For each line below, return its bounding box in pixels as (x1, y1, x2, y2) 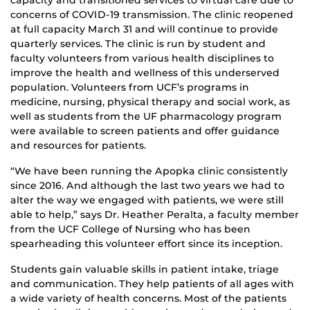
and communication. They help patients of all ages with (10, 277, 294, 291)
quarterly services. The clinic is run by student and (10, 37, 266, 51)
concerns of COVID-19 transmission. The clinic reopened (10, 8, 293, 21)
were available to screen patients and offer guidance (10, 125, 280, 138)
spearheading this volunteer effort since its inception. (10, 237, 282, 250)
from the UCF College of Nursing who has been (10, 223, 250, 236)
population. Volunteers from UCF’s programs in (10, 81, 249, 94)
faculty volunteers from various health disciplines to (10, 52, 274, 65)
